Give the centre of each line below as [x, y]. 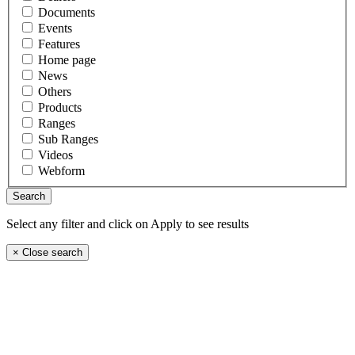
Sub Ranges [68, 139]
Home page [67, 59]
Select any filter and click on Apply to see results [128, 223]
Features [59, 44]
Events [55, 28]
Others [55, 91]
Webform [61, 170]
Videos [55, 155]
